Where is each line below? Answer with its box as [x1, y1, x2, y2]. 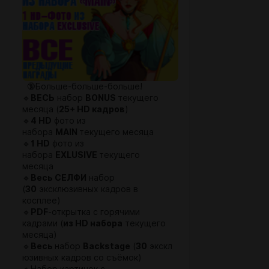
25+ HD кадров [59, 104, 125, 114]
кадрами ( [22, 219, 63, 228]
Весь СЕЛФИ [31, 173, 86, 183]
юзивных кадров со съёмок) [22, 253, 142, 262]
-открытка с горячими [48, 207, 140, 217]
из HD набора [63, 219, 122, 228]
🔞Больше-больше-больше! [22, 82, 142, 91]
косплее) [22, 196, 61, 205]
